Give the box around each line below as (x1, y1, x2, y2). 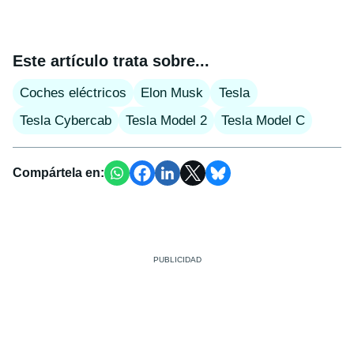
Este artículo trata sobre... (13, 51, 209, 70)
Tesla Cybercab (20, 112, 111, 128)
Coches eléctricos (20, 85, 126, 100)
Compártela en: (13, 165, 104, 179)
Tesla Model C (221, 112, 305, 128)
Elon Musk (141, 85, 203, 100)
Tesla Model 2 (126, 112, 207, 128)
